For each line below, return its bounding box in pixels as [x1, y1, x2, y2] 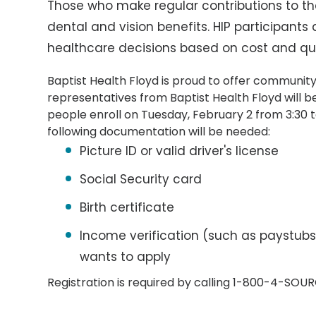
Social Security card [80, 171, 202, 188]
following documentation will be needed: [47, 123, 271, 140]
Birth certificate [80, 199, 175, 216]
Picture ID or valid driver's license [80, 142, 279, 159]
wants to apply [80, 248, 171, 265]
